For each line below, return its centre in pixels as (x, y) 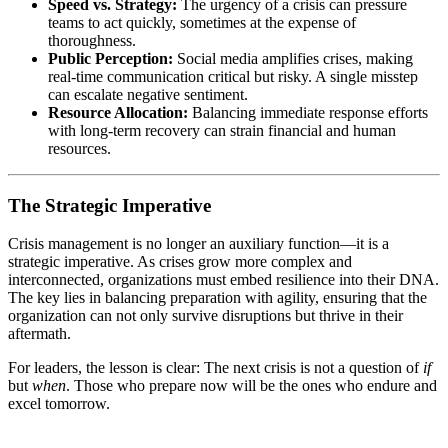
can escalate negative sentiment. (148, 94)
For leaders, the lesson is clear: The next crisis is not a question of (215, 368)
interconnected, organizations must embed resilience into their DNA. (223, 280)
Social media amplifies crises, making (293, 58)
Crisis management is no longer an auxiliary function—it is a (198, 244)
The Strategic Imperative (109, 205)
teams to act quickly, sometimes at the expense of (202, 22)
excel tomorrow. (59, 404)
